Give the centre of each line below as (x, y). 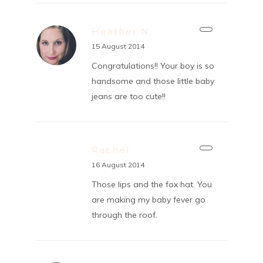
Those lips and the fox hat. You (151, 184)
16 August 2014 (118, 164)
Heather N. (122, 31)
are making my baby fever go (148, 199)
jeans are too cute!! (128, 96)
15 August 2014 (118, 46)
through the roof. (124, 215)
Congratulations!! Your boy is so (153, 65)
